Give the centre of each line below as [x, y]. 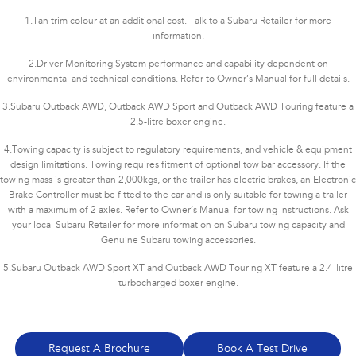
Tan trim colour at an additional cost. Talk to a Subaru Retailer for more [182, 21]
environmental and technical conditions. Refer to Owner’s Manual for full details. [178, 79]
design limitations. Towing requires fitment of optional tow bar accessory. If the [178, 165]
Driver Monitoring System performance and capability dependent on [182, 64]
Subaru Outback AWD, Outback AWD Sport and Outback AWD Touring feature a [182, 107]
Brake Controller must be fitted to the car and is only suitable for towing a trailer [178, 195]
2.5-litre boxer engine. [178, 122]
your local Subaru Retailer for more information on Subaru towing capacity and [178, 225]
